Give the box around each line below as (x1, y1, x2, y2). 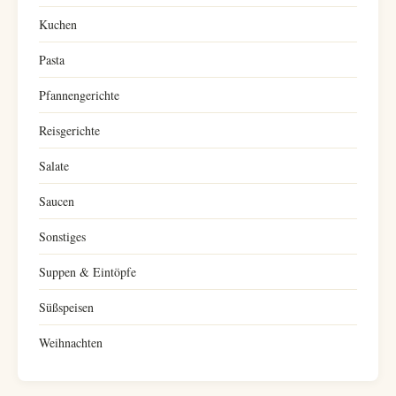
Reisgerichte (39, 122, 100, 139)
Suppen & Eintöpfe (39, 263, 136, 280)
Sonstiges (39, 228, 86, 245)
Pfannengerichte (39, 87, 119, 103)
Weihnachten (39, 334, 103, 351)
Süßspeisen (39, 299, 94, 316)
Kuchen (39, 16, 77, 33)
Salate (39, 157, 69, 174)
